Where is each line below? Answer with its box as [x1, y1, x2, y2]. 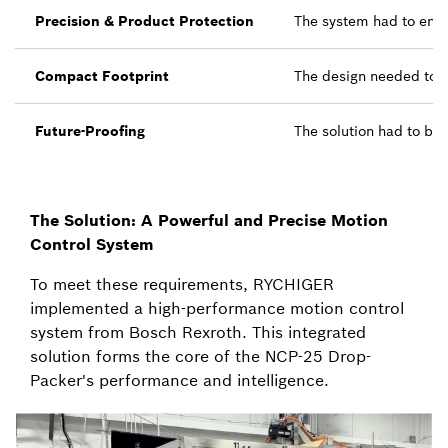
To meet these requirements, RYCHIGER [30, 274, 334, 294]
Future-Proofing [35, 122, 145, 140]
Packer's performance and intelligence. [30, 370, 329, 390]
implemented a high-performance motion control [30, 298, 404, 318]
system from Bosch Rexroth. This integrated [30, 322, 366, 342]
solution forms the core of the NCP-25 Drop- [30, 346, 371, 366]
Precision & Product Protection [35, 12, 254, 30]
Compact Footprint [35, 67, 169, 85]
